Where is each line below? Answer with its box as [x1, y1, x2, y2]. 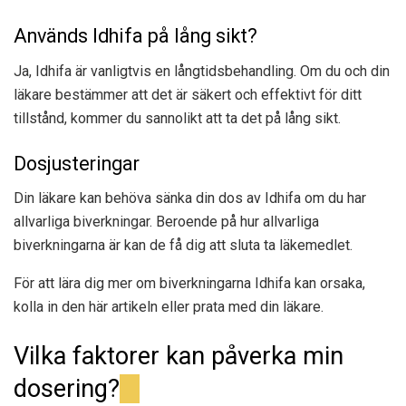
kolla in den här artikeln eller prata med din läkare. [14, 298, 324, 316]
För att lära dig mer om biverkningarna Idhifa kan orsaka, [14, 275, 365, 293]
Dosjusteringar [14, 151, 140, 175]
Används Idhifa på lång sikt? [14, 24, 257, 48]
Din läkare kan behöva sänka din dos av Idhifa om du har [14, 189, 366, 208]
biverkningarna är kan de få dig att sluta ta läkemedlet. [14, 237, 353, 255]
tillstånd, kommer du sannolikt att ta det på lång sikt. [14, 109, 341, 127]
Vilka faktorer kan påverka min [14, 341, 343, 371]
